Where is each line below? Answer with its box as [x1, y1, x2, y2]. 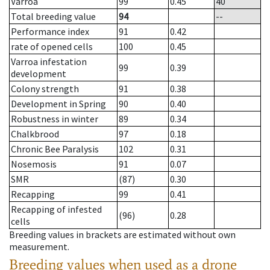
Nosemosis [11, 158, 57, 171]
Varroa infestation [11, 55, 87, 68]
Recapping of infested [11, 203, 102, 216]
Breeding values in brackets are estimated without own [9, 228, 236, 241]
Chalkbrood [11, 128, 59, 140]
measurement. [9, 240, 69, 253]
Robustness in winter [11, 113, 98, 125]
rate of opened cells [11, 40, 93, 53]
